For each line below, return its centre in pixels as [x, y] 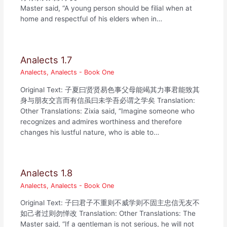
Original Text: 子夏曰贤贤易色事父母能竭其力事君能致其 [110, 89]
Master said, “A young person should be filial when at [106, 8]
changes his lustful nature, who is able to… [90, 132]
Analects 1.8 [47, 173]
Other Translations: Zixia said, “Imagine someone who [108, 111]
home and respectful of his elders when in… [91, 19]
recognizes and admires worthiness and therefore [101, 121]
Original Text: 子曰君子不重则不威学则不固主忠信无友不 [110, 203]
